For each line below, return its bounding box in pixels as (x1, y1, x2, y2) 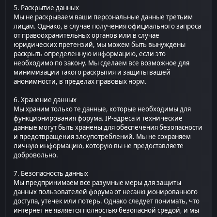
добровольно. (14, 151, 59, 160)
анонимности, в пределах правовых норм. (14, 77, 147, 86)
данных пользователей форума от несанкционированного (14, 187, 198, 197)
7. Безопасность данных (14, 169, 89, 178)
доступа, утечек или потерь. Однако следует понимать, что (14, 197, 200, 206)
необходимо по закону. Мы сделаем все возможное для (14, 59, 190, 68)
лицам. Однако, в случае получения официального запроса (14, 22, 201, 31)
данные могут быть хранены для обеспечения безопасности (14, 123, 203, 132)
